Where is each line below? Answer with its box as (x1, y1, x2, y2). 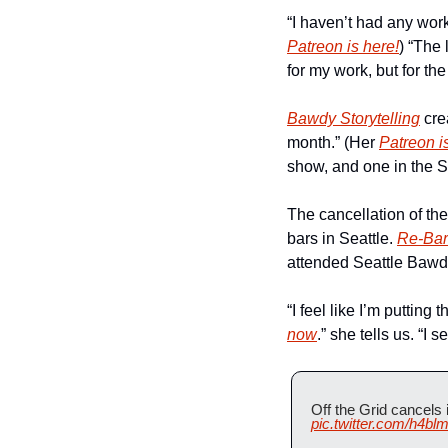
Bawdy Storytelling (287, 110, 420, 127)
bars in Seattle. (287, 230, 397, 247)
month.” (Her (287, 134, 379, 151)
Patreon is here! (287, 38, 399, 55)
